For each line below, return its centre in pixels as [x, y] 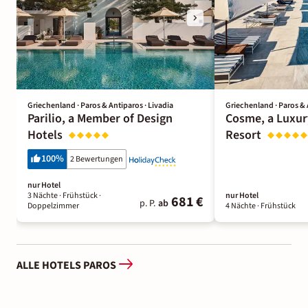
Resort [243, 135]
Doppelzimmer [53, 206]
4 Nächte [241, 206]
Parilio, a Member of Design [100, 118]
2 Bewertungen [97, 159]
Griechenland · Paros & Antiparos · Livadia [100, 105]
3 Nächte [43, 195]
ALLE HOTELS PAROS [66, 266]
